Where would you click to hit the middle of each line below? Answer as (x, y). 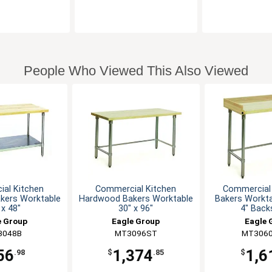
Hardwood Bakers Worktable (136, 199)
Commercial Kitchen (136, 189)
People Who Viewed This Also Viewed (136, 71)
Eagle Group (136, 221)
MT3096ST (136, 233)
